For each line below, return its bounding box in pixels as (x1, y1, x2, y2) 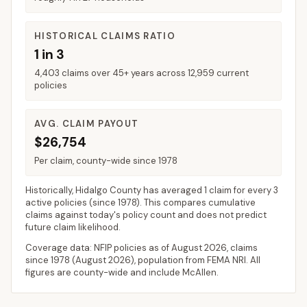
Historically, (25, 184, 75, 196)
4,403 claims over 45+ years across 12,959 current (34, 67, 249, 79)
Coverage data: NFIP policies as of (25, 242, 171, 254)
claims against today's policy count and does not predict (25, 209, 267, 221)
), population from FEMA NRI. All (131, 254, 260, 266)
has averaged (141, 184, 204, 196)
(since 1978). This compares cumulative (87, 197, 256, 208)
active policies (25, 197, 87, 208)
